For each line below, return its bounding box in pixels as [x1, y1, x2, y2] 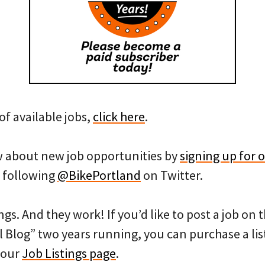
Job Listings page [22, 245, 116, 261]
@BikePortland [57, 167, 141, 183]
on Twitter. [141, 167, 203, 183]
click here [93, 108, 145, 125]
